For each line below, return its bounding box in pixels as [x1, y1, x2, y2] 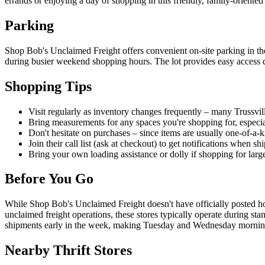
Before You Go [5, 171, 93, 187]
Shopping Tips [5, 78, 92, 94]
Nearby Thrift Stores [5, 243, 132, 258]
